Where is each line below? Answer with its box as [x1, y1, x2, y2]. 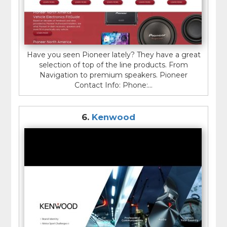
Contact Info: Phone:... [74, 80, 153, 90]
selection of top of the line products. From [39, 60, 188, 69]
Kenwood [92, 111, 135, 122]
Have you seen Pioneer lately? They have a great [26, 50, 201, 59]
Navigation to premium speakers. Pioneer [40, 70, 187, 80]
